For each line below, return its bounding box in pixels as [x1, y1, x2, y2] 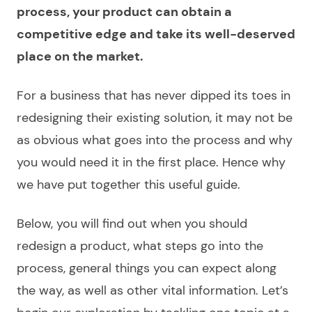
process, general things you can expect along [17, 260, 276, 277]
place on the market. [17, 48, 143, 65]
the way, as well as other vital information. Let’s [17, 282, 288, 299]
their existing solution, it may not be [83, 109, 292, 127]
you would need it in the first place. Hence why [17, 154, 286, 171]
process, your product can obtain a [17, 3, 232, 21]
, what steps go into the [127, 237, 263, 255]
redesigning [17, 109, 83, 127]
